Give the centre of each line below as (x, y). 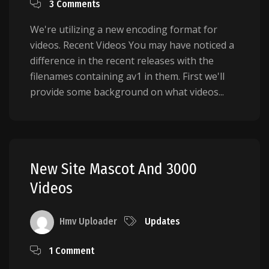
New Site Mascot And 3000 (113, 169)
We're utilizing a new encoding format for (124, 29)
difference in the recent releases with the (122, 60)
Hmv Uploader (88, 222)
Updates (162, 222)
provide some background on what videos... (127, 92)
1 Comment (72, 250)
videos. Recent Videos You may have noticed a (132, 45)
